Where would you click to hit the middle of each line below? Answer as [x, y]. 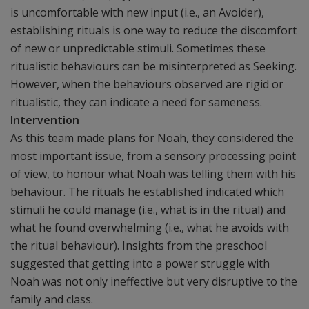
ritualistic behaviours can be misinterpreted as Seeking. [153, 66]
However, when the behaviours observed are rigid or [147, 84]
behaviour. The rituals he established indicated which [147, 192]
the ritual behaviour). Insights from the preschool [139, 246]
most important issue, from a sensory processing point [153, 156]
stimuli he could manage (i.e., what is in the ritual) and [148, 210]
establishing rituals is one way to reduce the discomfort [153, 30]
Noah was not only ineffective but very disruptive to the [154, 281]
